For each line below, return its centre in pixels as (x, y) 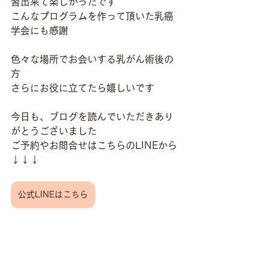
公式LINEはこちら (53, 194)
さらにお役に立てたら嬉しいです (83, 88)
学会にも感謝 (39, 31)
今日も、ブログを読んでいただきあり (92, 117)
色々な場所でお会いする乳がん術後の (92, 59)
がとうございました (54, 131)
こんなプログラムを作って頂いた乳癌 (92, 16)
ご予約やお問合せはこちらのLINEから (94, 145)
